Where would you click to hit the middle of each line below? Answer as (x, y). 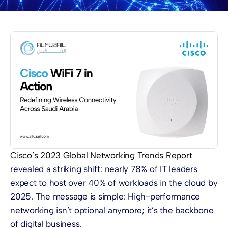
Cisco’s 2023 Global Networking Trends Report (101, 155)
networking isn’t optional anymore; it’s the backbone (112, 210)
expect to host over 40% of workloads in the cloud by (114, 182)
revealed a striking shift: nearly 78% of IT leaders (104, 169)
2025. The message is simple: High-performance (105, 196)
